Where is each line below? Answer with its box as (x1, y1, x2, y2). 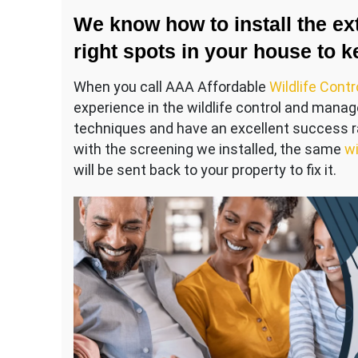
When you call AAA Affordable (74, 78, 269, 96)
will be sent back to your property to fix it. (74, 161, 336, 179)
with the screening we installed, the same (74, 141, 344, 158)
